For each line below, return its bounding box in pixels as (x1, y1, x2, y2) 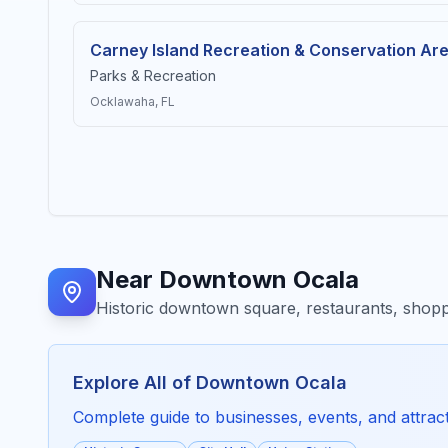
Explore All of (73, 372, 196, 393)
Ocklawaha (90, 94, 155, 109)
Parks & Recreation (90, 67, 216, 84)
